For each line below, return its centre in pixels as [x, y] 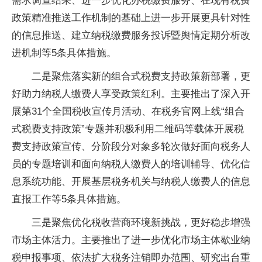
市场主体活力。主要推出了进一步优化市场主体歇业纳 [131, 240]
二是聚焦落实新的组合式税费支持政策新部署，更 [141, 76]
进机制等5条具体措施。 [64, 53]
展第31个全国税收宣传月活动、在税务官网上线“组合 [128, 111]
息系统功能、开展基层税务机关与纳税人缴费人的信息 [131, 182]
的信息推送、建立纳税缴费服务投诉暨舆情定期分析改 [131, 35]
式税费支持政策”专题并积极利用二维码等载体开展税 [128, 129]
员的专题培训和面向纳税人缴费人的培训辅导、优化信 [131, 164]
